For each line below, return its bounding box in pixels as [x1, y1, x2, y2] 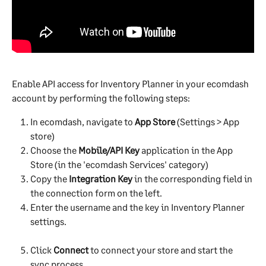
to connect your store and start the [88, 244, 235, 256]
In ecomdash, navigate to [30, 116, 135, 128]
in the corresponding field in [132, 173, 254, 185]
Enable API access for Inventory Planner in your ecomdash [12, 78, 251, 90]
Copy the [30, 173, 69, 185]
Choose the [30, 144, 78, 156]
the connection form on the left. [30, 187, 162, 199]
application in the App [140, 144, 235, 156]
